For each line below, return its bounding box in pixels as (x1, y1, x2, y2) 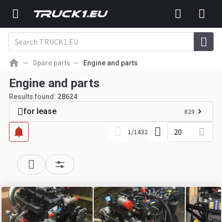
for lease (23, 107, 56, 116)
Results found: (9, 93, 57, 101)
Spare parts (33, 59, 70, 67)
